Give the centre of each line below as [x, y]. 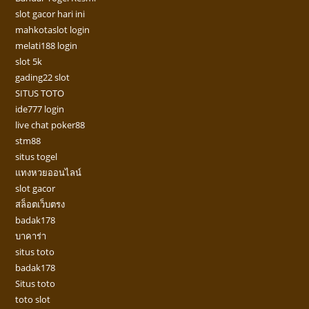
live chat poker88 [50, 125]
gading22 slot [43, 78]
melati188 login [47, 46]
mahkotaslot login [53, 30]
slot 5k [29, 62]
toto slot [33, 300]
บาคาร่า [31, 236]
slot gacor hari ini [50, 14]
